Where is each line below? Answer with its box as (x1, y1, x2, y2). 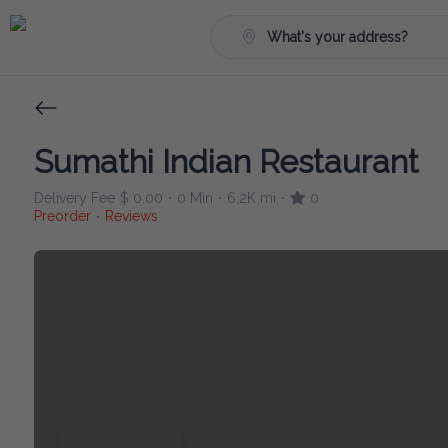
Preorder (33, 208, 91, 224)
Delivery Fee (33, 190, 115, 206)
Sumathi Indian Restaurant (33, 143, 419, 180)
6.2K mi (226, 190, 276, 206)
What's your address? (267, 29, 408, 45)
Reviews (104, 208, 158, 224)
